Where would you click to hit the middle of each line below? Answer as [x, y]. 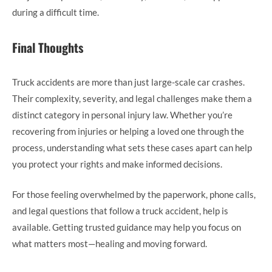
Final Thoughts [48, 48]
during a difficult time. [56, 12]
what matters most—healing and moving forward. [110, 243]
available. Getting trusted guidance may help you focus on [127, 227]
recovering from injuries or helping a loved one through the [128, 131]
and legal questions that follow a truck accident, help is [120, 210]
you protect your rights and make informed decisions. [117, 164]
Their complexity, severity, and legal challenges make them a [132, 99]
